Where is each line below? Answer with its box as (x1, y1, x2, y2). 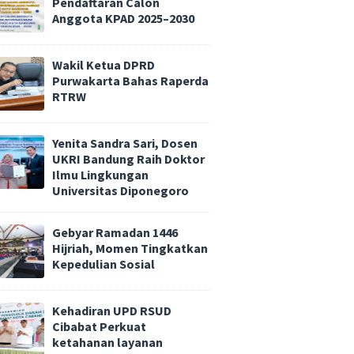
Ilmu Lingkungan (52, 166, 149, 183)
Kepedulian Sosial (52, 256, 155, 273)
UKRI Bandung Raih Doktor (52, 150, 205, 167)
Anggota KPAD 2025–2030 (52, 9, 194, 26)
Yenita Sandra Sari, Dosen (52, 134, 198, 151)
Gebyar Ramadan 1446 (52, 224, 178, 241)
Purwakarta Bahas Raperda (52, 72, 209, 88)
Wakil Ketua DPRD (52, 56, 155, 73)
